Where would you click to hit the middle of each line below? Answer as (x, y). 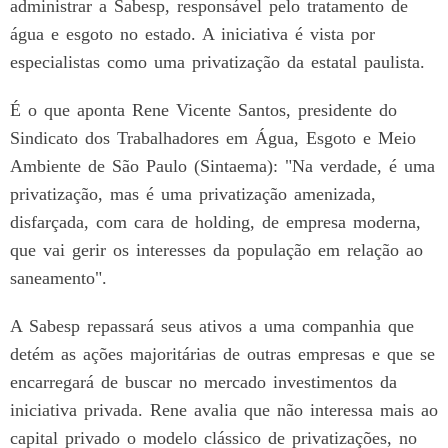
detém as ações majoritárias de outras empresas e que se (222, 353)
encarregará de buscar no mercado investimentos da (203, 381)
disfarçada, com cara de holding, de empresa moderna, (215, 221)
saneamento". (58, 277)
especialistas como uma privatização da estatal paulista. (217, 61)
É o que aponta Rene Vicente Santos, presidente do (203, 109)
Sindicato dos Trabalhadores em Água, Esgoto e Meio (213, 137)
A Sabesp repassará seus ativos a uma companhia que (212, 325)
